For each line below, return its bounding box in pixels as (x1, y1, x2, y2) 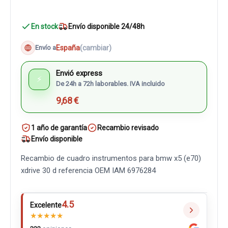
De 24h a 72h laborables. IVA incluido (56, 80, 165, 88)
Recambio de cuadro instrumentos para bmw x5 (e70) (21, 154, 201, 163)
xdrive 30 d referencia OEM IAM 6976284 (21, 166, 156, 175)
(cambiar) (80, 43, 111, 52)
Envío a (35, 44, 56, 51)
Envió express (56, 69, 102, 78)
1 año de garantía (31, 124, 87, 132)
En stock (31, 22, 58, 31)
